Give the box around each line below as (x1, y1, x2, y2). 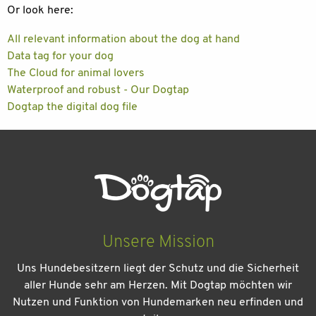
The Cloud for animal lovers (7, 68, 145, 80)
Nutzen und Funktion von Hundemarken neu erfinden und (13, 296, 303, 308)
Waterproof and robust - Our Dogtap (7, 85, 189, 97)
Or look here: (7, 5, 73, 17)
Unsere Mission (102, 233, 214, 251)
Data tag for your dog (7, 51, 114, 63)
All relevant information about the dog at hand (7, 34, 240, 46)
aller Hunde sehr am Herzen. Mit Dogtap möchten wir (24, 279, 292, 291)
